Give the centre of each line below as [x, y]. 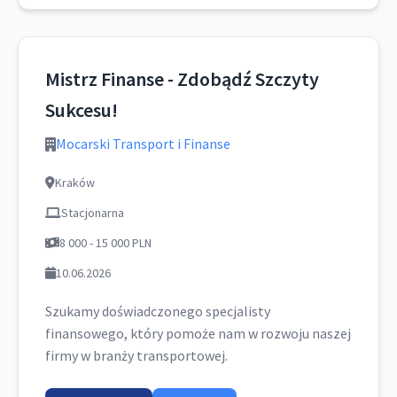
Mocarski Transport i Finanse [143, 144]
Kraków [75, 183]
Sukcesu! [82, 110]
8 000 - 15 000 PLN [105, 243]
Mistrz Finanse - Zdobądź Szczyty [182, 79]
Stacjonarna [93, 213]
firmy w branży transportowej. [136, 355]
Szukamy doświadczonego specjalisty [158, 311]
